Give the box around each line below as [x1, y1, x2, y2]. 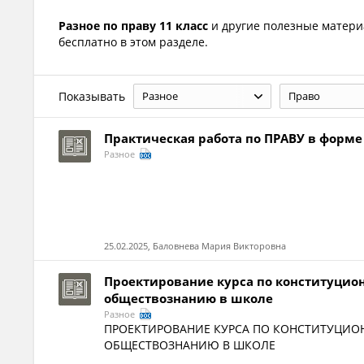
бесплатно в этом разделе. [58, 34, 208, 50]
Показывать [58, 88, 125, 104]
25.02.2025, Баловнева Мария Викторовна [104, 240, 287, 252]
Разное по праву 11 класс [58, 18, 208, 33]
